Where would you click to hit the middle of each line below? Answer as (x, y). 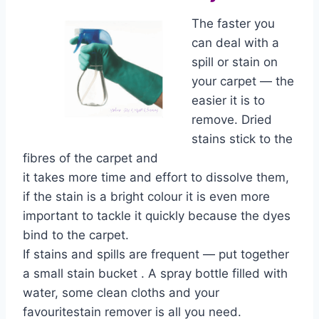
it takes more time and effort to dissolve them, (156, 177)
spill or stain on (235, 62)
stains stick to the (242, 139)
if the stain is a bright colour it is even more (146, 197)
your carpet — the (243, 81)
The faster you (233, 23)
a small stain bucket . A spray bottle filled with (155, 273)
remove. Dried (232, 120)
